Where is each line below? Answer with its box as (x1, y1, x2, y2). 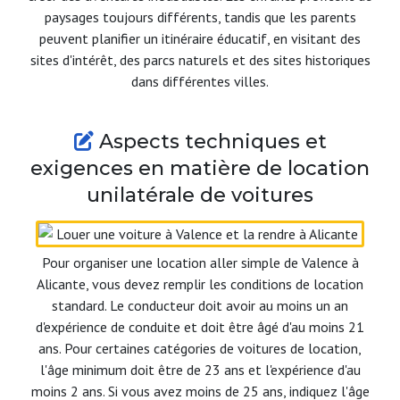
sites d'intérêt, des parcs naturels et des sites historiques (29, 51, 371, 70)
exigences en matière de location (30, 156, 370, 181)
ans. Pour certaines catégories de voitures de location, (38, 339, 362, 358)
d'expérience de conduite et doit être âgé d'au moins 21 (36, 318, 364, 337)
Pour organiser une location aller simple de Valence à (41, 254, 359, 272)
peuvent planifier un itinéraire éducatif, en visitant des (39, 29, 361, 48)
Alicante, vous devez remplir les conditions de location (37, 275, 363, 294)
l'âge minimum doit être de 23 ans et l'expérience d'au (39, 361, 361, 379)
